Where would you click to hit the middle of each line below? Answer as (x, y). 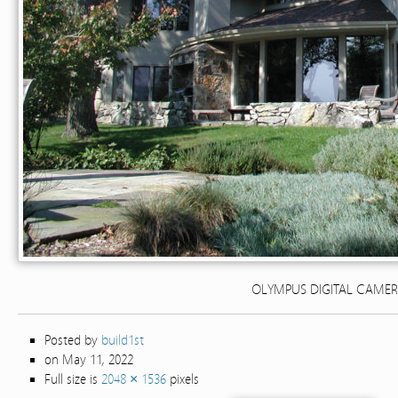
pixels (183, 379)
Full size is (73, 379)
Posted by (73, 340)
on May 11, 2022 (89, 360)
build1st (123, 340)
